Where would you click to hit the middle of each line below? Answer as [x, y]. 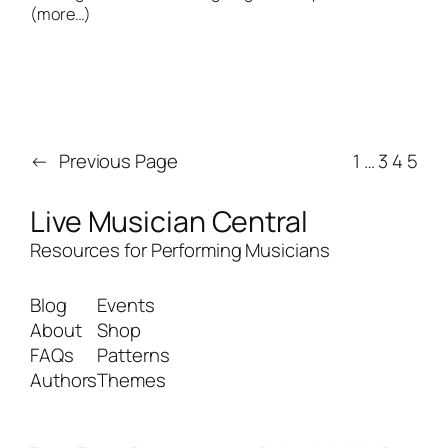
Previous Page [118, 161]
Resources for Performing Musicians [180, 249]
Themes [131, 379]
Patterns [133, 354]
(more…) [61, 14]
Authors [64, 379]
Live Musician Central [169, 221]
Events [126, 304]
